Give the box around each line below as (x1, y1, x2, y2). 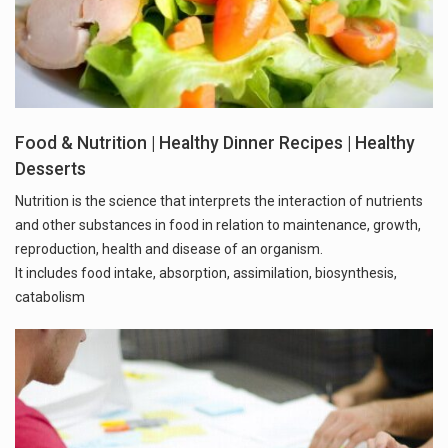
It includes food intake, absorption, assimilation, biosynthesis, (15, 265, 397, 282)
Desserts (15, 159, 86, 180)
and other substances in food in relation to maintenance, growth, (15, 217, 421, 234)
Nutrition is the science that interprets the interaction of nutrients (15, 193, 423, 210)
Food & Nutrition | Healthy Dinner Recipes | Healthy (15, 133, 415, 154)
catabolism (15, 289, 85, 306)
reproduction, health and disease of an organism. (15, 241, 323, 258)
